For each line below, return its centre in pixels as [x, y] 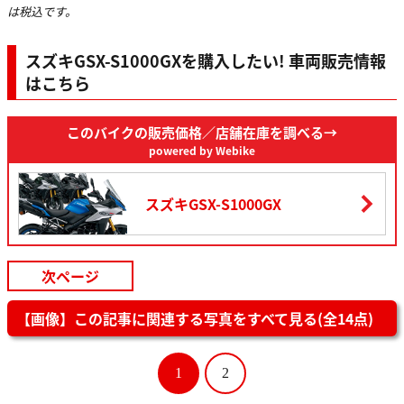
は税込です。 [42, 11]
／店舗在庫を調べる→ [270, 132]
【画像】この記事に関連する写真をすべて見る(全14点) [195, 318]
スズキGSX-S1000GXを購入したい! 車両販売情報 [206, 60]
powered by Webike [202, 150]
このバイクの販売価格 [134, 132]
